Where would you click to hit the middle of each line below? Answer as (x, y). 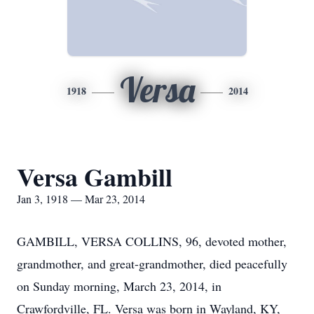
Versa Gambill (95, 177)
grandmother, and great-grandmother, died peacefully (152, 264)
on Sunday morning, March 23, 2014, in (119, 286)
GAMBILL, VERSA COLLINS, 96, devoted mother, (152, 241)
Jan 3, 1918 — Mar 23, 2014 (81, 199)
